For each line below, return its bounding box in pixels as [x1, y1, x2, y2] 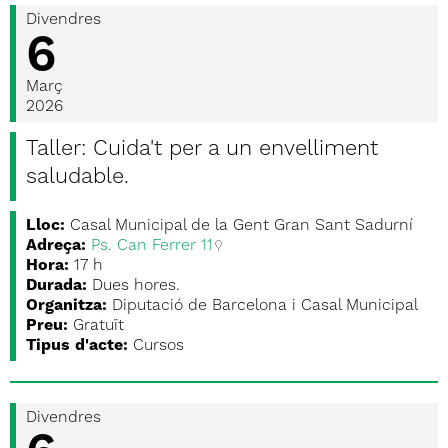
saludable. [26, 166, 129, 188]
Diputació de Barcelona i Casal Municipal [112, 298, 418, 314]
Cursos [133, 338, 184, 354]
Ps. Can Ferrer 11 [91, 238, 213, 254]
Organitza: [26, 298, 107, 314]
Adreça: [26, 238, 86, 254]
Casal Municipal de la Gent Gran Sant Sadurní [70, 218, 413, 234]
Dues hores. [92, 278, 180, 294]
